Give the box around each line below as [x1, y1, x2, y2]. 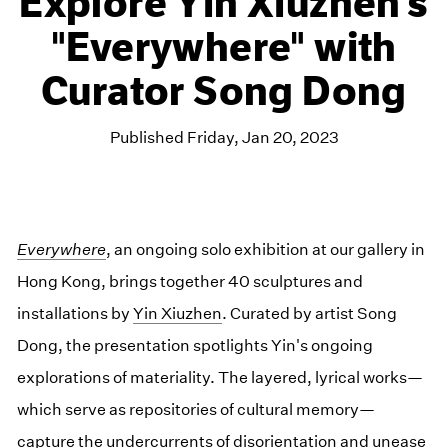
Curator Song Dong [41, 67, 407, 116]
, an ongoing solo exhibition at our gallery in [106, 239, 426, 259]
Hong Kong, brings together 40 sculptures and [17, 271, 364, 291]
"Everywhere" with [51, 23, 397, 72]
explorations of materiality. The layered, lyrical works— [17, 367, 424, 387]
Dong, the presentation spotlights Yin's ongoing [17, 335, 374, 355]
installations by [17, 303, 134, 323]
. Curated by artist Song [222, 303, 398, 323]
